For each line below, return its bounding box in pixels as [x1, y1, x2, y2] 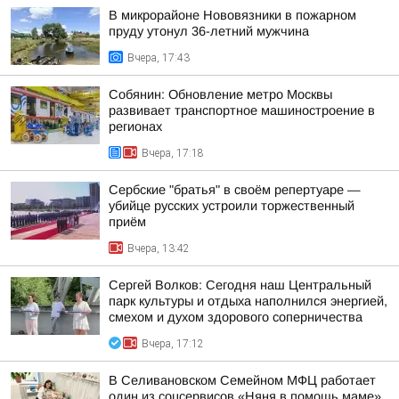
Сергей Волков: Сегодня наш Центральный [109, 278, 371, 292]
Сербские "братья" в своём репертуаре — [109, 183, 361, 197]
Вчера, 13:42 [127, 242, 190, 255]
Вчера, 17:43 [127, 52, 190, 64]
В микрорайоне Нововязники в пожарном [109, 8, 356, 22]
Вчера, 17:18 [142, 147, 204, 159]
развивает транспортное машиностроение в [109, 103, 375, 118]
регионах [109, 119, 162, 134]
